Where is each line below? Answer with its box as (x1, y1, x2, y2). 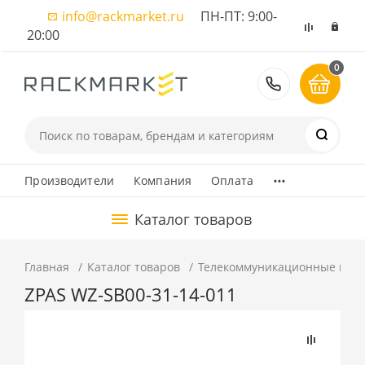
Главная (24, 259, 70, 275)
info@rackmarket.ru (62, 7, 185, 25)
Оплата (211, 173, 254, 188)
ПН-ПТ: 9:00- (184, 7, 278, 25)
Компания (134, 173, 192, 188)
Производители (24, 173, 115, 188)
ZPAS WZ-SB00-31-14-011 (24, 282, 238, 307)
